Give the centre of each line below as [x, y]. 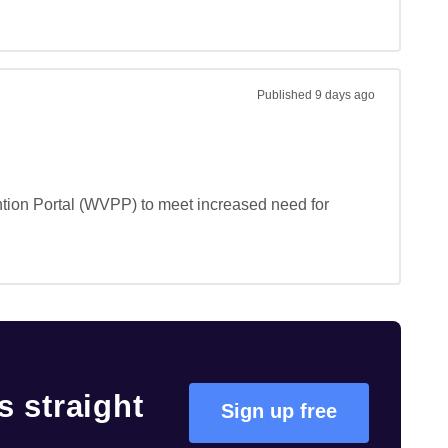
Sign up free [279, 411]
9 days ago [345, 95]
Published [286, 95]
